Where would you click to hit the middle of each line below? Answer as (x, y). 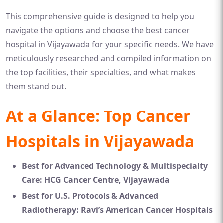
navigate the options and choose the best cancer (98, 30)
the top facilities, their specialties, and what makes (101, 72)
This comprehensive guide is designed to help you (100, 16)
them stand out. (36, 86)
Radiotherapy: (50, 210)
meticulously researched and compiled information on (109, 58)
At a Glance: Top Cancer (98, 116)
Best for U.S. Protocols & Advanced (90, 196)
